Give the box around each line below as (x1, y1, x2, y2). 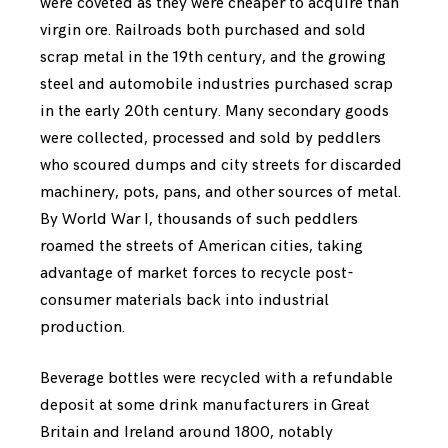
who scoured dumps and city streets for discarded (40, 155, 402, 175)
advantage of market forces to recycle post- (40, 263, 354, 283)
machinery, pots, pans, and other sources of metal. (40, 182, 401, 202)
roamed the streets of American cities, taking (40, 236, 363, 256)
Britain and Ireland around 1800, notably (40, 422, 333, 442)
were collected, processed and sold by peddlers (40, 128, 381, 148)
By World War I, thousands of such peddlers (40, 209, 358, 229)
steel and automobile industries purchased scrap (40, 74, 393, 94)
